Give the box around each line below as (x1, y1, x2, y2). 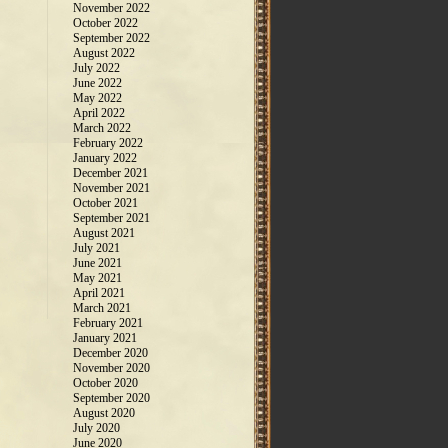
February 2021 (73, 316, 143, 330)
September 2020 (73, 391, 150, 405)
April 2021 (73, 286, 125, 300)
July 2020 (73, 421, 120, 435)
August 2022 (73, 46, 135, 60)
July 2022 (73, 61, 120, 75)
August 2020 (73, 406, 135, 420)
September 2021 (73, 211, 150, 225)
